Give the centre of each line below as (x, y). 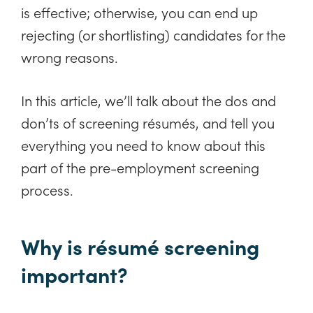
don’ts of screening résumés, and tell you (148, 122)
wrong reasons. (70, 56)
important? (74, 274)
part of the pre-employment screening (140, 167)
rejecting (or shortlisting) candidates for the (153, 34)
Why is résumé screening (140, 246)
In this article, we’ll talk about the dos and (148, 100)
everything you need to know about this (143, 144)
